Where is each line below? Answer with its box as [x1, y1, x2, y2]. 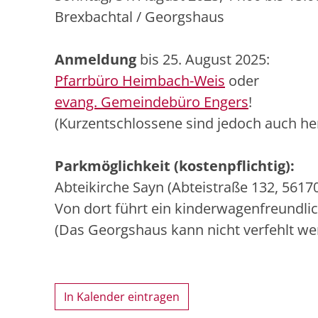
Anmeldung [55, 50, 136, 70]
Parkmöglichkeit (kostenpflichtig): [55, 156, 295, 176]
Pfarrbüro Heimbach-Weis [55, 71, 225, 91]
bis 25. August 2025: [136, 50, 270, 70]
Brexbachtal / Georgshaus [55, 7, 224, 27]
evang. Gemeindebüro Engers [55, 92, 248, 112]
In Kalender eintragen [64, 289, 180, 305]
